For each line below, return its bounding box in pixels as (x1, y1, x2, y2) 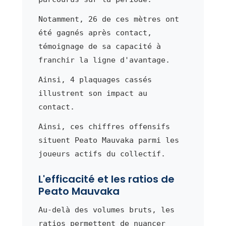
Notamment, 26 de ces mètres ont (38, 14, 179, 24)
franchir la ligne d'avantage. (38, 55, 170, 65)
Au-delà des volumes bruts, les (38, 205, 175, 214)
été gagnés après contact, (38, 28, 152, 37)
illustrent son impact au (38, 88, 147, 98)
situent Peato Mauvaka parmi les (38, 135, 179, 145)
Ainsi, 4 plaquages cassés (38, 75, 152, 84)
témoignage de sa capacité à (38, 41, 161, 51)
